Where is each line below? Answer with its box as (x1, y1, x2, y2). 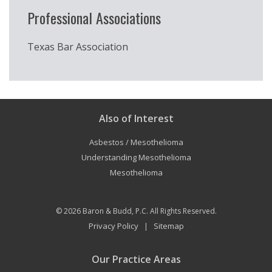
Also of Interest (98, 112, 174, 126)
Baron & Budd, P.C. (82, 206, 148, 217)
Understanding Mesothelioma (81, 152, 191, 163)
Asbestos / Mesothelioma (89, 137, 183, 148)
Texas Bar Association (27, 40, 128, 54)
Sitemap (153, 220, 184, 232)
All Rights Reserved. (148, 206, 217, 217)
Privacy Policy (88, 220, 138, 232)
